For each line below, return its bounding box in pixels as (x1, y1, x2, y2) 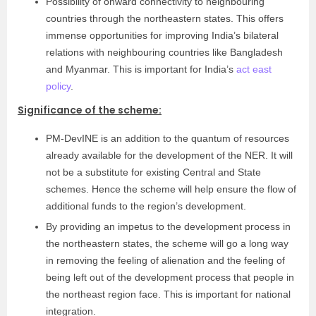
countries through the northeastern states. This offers (46, 13, 284, 24)
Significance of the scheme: (18, 103, 162, 117)
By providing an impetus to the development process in (46, 221, 291, 232)
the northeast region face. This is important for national (46, 288, 291, 300)
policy (46, 80, 71, 92)
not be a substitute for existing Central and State (46, 166, 261, 178)
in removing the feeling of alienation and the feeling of (46, 255, 285, 266)
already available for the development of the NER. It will (46, 150, 293, 161)
